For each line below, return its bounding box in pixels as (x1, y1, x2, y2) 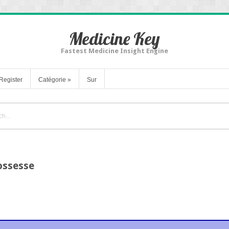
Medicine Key (69, 28, 160, 50)
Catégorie (38, 76, 66, 83)
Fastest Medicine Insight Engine (61, 47, 168, 55)
